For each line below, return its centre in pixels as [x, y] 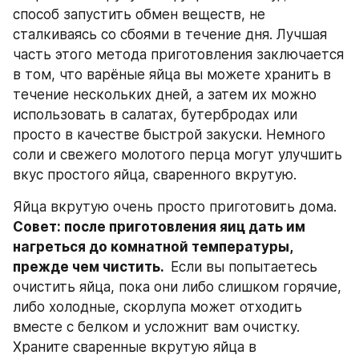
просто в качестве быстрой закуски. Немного [169, 134]
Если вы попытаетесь [242, 266]
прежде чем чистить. [90, 266]
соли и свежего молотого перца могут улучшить [177, 154]
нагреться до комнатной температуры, [153, 246]
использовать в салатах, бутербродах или [155, 114]
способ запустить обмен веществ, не [139, 14]
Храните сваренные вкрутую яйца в [135, 347]
